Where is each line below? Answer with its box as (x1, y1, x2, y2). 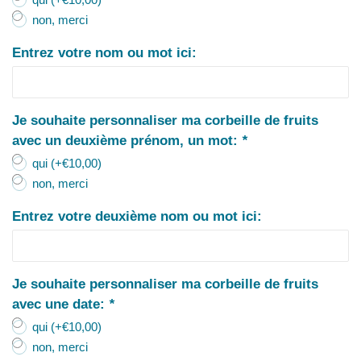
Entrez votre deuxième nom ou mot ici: (12, 209, 262, 223)
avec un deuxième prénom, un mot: (12, 133, 242, 147)
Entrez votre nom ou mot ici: (12, 45, 197, 60)
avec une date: (12, 297, 109, 311)
